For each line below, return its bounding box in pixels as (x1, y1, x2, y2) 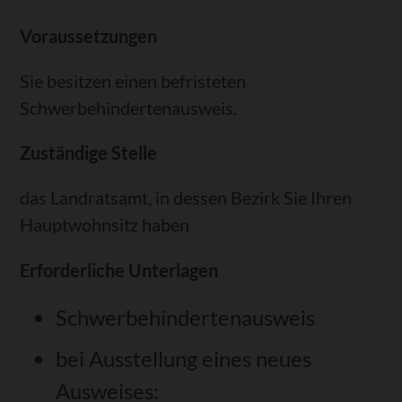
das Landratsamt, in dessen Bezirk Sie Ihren (20, 187, 353, 209)
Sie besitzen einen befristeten (20, 70, 247, 92)
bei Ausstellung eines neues (56, 345, 312, 371)
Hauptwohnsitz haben (20, 214, 190, 236)
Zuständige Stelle (20, 142, 158, 164)
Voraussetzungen (20, 24, 158, 47)
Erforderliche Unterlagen (20, 258, 219, 281)
